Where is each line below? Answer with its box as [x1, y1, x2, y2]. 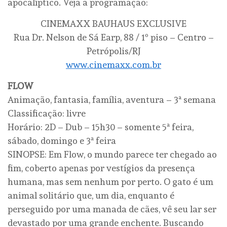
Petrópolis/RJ [86, 46, 141, 57]
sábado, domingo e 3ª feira [8, 135, 116, 146]
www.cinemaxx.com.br [66, 59, 161, 70]
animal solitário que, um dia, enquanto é [8, 190, 174, 201]
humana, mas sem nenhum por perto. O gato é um [8, 176, 213, 187]
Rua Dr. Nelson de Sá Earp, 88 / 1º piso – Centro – [13, 32, 214, 43]
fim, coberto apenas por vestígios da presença [8, 163, 195, 174]
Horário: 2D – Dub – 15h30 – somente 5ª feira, [8, 122, 194, 133]
